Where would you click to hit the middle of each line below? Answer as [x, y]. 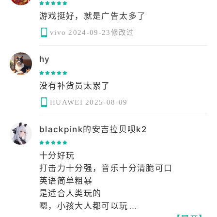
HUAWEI [67, 102]
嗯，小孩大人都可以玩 [84, 206]
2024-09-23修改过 [101, 32]
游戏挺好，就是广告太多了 [93, 16]
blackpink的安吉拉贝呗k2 [93, 129]
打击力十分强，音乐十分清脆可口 [106, 169]
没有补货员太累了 [75, 86]
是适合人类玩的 [70, 194]
